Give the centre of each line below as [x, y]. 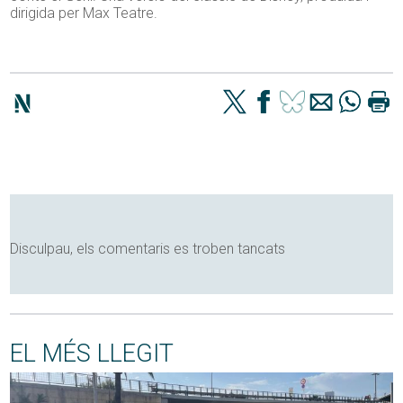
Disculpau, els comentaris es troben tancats [148, 249]
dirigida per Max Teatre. [84, 13]
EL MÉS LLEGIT [92, 354]
